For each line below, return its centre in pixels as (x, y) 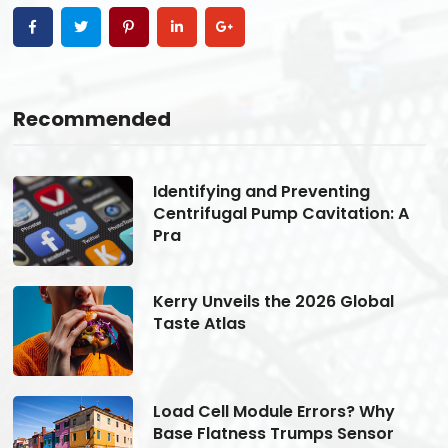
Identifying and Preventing (261, 191)
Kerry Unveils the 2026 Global (273, 301)
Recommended (91, 118)
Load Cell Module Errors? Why (273, 411)
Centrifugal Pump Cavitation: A (280, 213)
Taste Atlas (199, 323)
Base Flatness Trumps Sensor (273, 433)
